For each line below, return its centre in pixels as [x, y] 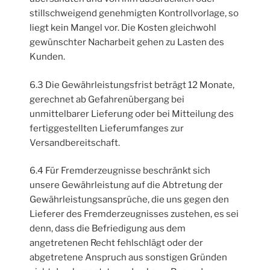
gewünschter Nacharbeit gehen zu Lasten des [127, 42]
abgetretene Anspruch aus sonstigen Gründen [129, 258]
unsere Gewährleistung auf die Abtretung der [127, 185]
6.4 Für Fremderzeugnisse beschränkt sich [120, 171]
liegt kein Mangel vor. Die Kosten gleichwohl [123, 28]
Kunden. [48, 57]
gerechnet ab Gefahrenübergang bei [107, 99]
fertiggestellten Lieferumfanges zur [107, 128]
